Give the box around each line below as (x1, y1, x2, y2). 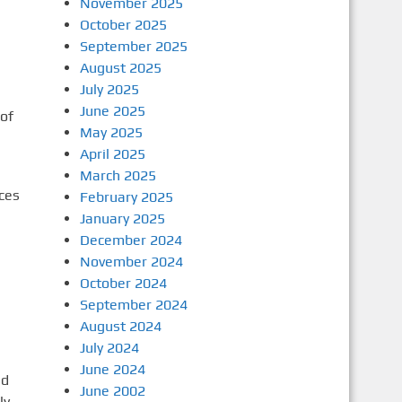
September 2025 (79, 38, 188, 55)
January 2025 (79, 210, 165, 227)
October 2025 (79, 16, 167, 33)
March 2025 (79, 167, 156, 184)
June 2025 (79, 102, 145, 119)
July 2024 (79, 339, 139, 356)
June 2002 (79, 382, 145, 399)
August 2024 (79, 318, 162, 335)
